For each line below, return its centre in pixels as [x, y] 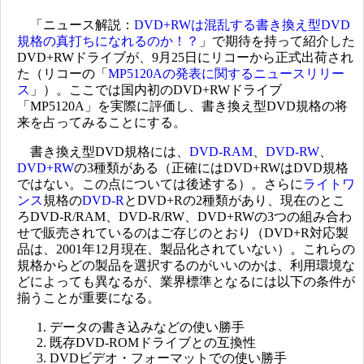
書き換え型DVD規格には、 [103, 152]
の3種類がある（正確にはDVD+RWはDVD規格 [211, 168]
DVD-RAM [221, 152]
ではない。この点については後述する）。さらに [160, 184]
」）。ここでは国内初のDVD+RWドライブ [156, 90]
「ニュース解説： [76, 25]
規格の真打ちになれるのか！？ [108, 41]
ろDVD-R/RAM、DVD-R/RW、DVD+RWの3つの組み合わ [184, 217]
